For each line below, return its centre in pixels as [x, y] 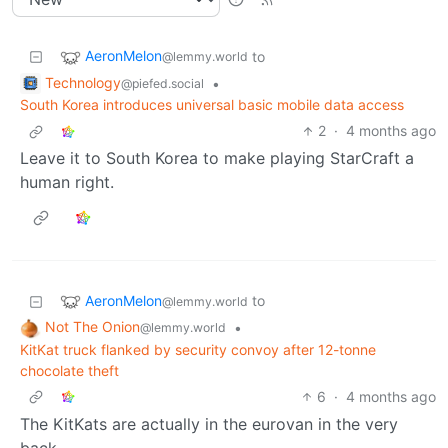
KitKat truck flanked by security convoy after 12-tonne [198, 350]
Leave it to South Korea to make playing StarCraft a [217, 158]
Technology [83, 82]
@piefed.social [162, 83]
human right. [67, 182]
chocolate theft [69, 371]
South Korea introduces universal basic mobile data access [212, 105]
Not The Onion [92, 327]
